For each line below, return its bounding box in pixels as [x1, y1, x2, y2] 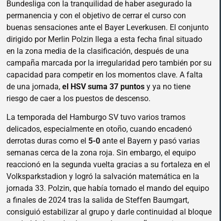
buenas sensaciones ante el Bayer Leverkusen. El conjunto [6, 22, 209, 32]
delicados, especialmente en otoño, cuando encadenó [6, 124, 192, 134]
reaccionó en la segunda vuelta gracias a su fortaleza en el [6, 160, 210, 170]
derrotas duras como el [6, 136, 88, 146]
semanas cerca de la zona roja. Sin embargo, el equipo [6, 148, 196, 158]
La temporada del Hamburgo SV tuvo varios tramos [6, 112, 185, 122]
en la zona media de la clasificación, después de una [6, 46, 189, 56]
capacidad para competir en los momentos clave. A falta [6, 70, 203, 79]
